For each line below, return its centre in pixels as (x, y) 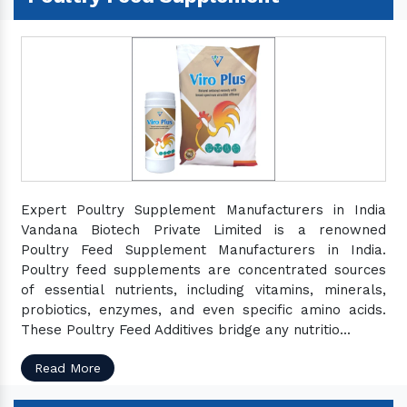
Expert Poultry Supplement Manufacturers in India (203, 210)
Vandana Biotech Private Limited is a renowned (203, 230)
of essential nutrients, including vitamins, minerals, (203, 290)
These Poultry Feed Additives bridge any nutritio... (186, 330)
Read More (68, 368)
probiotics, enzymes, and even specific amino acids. (203, 310)
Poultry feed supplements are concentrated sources (203, 270)
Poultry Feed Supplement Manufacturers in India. (203, 250)
